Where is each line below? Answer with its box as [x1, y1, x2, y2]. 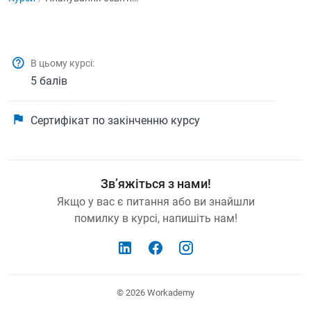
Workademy [147, 287, 194, 298]
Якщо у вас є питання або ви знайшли [56, 195, 255, 208]
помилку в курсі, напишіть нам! [74, 212, 237, 225]
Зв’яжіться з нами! [100, 176, 211, 191]
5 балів [31, 74, 67, 87]
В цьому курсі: [31, 58, 94, 69]
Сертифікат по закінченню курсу [31, 114, 200, 127]
